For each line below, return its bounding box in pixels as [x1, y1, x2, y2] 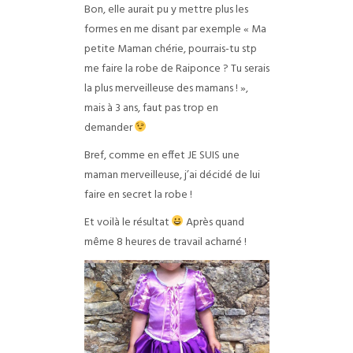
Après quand [184, 214, 245, 232]
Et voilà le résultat [84, 214, 172, 232]
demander [84, 119, 135, 137]
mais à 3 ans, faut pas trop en [84, 99, 218, 117]
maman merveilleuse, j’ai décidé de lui [84, 166, 260, 184]
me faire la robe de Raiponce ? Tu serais [84, 60, 269, 78]
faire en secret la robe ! [84, 186, 192, 204]
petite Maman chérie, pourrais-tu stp [84, 40, 257, 58]
